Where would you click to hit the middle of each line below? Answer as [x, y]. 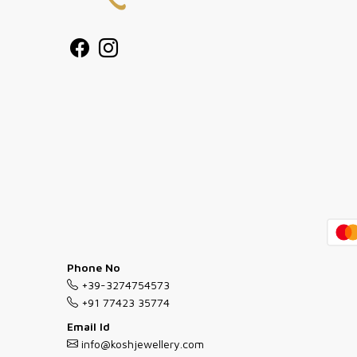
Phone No [94, 267]
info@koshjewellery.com [141, 343]
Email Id [88, 326]
